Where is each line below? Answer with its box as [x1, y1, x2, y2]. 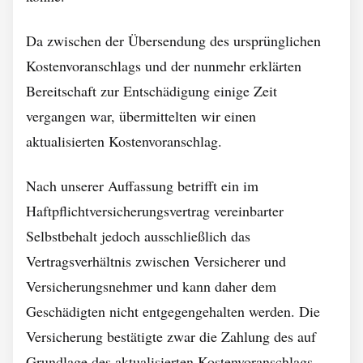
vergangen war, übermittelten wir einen [26, 106, 256, 126]
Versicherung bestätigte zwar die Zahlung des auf [26, 327, 316, 346]
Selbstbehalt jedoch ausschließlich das [26, 226, 250, 246]
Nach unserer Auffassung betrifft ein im [26, 176, 258, 195]
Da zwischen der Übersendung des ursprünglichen [26, 31, 321, 50]
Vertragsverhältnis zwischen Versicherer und [26, 251, 286, 271]
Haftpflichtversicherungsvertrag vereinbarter [26, 201, 284, 220]
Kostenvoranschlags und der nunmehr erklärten [26, 56, 301, 75]
